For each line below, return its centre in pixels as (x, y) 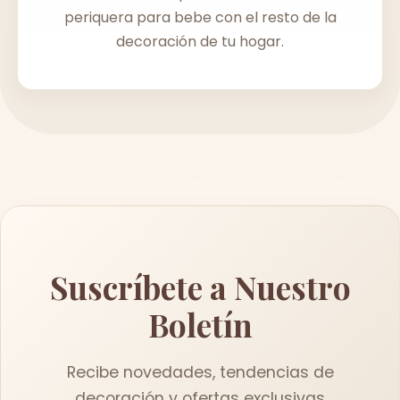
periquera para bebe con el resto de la (200, 17)
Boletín (200, 325)
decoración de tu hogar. (200, 42)
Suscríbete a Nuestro (200, 287)
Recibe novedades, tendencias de (200, 372)
